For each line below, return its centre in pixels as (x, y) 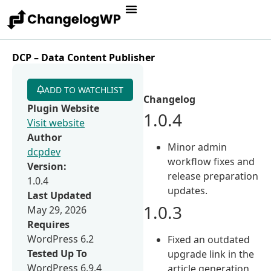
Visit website (56, 122)
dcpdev (44, 152)
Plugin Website (63, 108)
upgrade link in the (211, 254)
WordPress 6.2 (60, 239)
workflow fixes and (211, 161)
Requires (48, 224)
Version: (47, 166)
